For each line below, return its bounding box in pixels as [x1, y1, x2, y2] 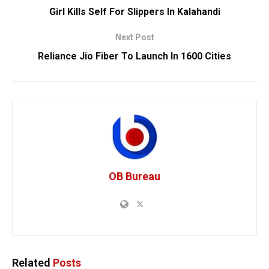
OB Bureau [109, 169, 160, 183]
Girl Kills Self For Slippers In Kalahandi [49, 5, 220, 17]
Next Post [115, 32, 154, 42]
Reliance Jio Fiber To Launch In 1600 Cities [38, 50, 231, 62]
